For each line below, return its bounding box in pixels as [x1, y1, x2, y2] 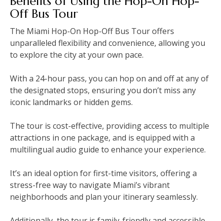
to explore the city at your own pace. [10, 49, 144, 60]
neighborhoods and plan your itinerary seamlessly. [10, 191, 198, 202]
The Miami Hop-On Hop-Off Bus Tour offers [10, 25, 174, 37]
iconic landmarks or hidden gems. [10, 96, 133, 108]
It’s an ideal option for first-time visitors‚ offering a [10, 167, 197, 179]
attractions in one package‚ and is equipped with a [10, 132, 195, 143]
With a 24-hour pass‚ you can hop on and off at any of [10, 73, 209, 84]
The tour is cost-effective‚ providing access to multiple [10, 120, 209, 131]
